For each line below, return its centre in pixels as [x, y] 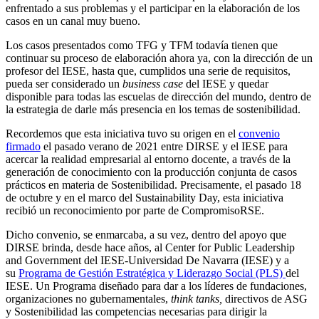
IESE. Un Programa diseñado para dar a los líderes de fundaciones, [156, 286]
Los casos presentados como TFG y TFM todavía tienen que [142, 45]
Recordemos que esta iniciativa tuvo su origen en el [122, 133]
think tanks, [197, 298]
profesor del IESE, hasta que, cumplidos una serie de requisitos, [148, 70]
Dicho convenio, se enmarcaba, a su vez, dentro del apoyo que [146, 234]
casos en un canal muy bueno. [73, 21]
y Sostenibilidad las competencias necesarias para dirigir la [136, 311]
